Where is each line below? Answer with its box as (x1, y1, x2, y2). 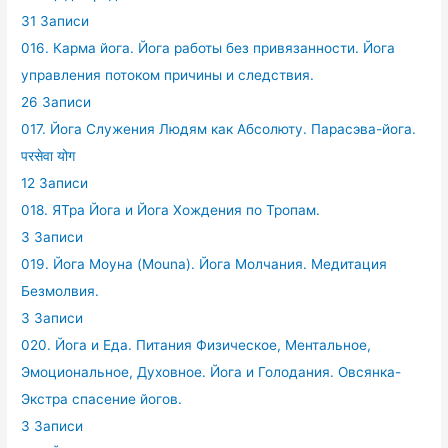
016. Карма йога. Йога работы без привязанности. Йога (21, 40, 396, 57)
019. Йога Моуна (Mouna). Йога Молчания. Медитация (21, 256, 388, 273)
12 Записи (21, 175, 89, 192)
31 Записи (21, 13, 90, 30)
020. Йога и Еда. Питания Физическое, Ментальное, (21, 337, 372, 354)
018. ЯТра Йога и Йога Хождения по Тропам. (21, 202, 321, 219)
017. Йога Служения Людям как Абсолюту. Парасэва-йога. (21, 121, 417, 138)
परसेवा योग (21, 148, 76, 165)
